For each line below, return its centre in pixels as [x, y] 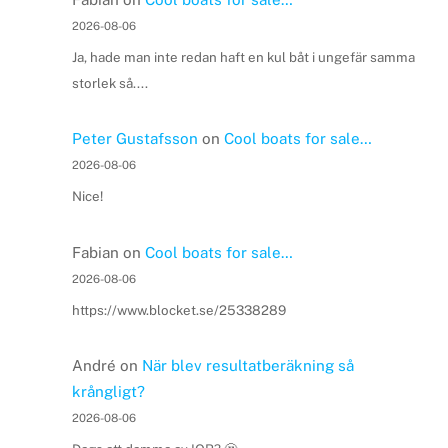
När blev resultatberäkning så [247, 366]
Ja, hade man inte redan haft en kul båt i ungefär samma [243, 56]
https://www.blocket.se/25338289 [178, 309]
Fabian [95, 252]
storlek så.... [109, 82]
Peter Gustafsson [134, 139]
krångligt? [108, 392]
